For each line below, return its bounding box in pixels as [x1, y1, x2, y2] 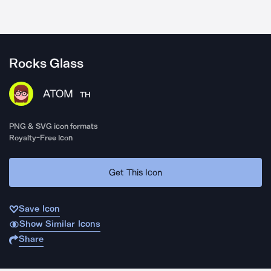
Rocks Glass [9, 56, 84, 71]
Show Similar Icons [19, 218, 100, 229]
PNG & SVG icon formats [9, 122, 99, 131]
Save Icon [19, 203, 60, 214]
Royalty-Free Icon [9, 133, 73, 142]
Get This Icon [109, 166, 162, 178]
